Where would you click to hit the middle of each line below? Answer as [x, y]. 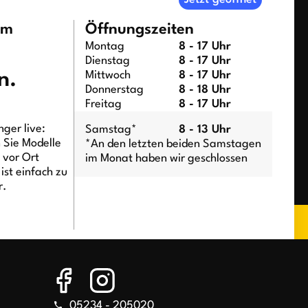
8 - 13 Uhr [205, 129]
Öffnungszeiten [139, 29]
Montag [104, 46]
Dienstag [107, 60]
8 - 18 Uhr [205, 89]
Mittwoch [108, 75]
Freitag [103, 104]
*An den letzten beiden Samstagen [173, 144]
